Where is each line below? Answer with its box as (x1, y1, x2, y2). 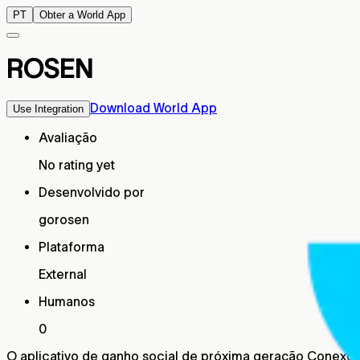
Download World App (90, 100, 217, 115)
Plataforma (39, 239, 104, 254)
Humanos (39, 293, 95, 309)
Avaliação (39, 129, 97, 145)
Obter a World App (39, 9, 125, 21)
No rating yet (39, 157, 115, 172)
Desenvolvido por (39, 184, 145, 199)
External (39, 266, 87, 281)
